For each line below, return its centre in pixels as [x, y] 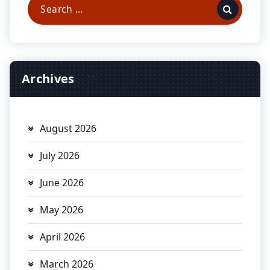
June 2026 [62, 182]
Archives [48, 78]
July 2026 [60, 155]
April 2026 [62, 237]
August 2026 [68, 128]
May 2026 [61, 209]
